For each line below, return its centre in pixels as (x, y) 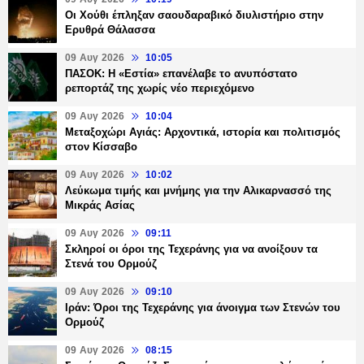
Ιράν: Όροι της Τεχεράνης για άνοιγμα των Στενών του (203, 308)
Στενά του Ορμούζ (111, 264)
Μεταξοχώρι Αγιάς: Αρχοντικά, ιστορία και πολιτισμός (203, 132)
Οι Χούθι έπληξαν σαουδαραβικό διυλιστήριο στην (194, 15)
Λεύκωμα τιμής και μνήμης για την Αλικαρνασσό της (198, 191)
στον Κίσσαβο (101, 147)
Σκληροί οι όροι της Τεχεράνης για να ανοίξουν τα (191, 249)
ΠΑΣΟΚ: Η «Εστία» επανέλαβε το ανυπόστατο (181, 74)
